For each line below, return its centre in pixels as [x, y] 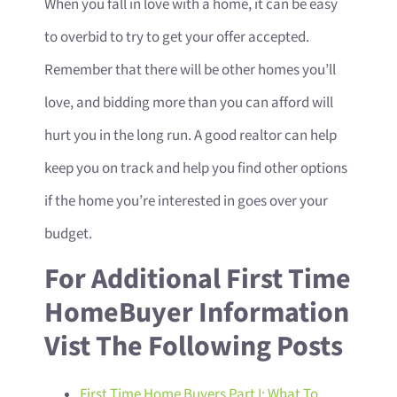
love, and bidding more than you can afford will [189, 102]
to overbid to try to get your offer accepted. [177, 37]
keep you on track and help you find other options [196, 168]
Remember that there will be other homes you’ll [190, 70]
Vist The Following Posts [194, 347]
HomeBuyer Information [197, 314]
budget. [68, 234]
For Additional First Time [198, 280]
